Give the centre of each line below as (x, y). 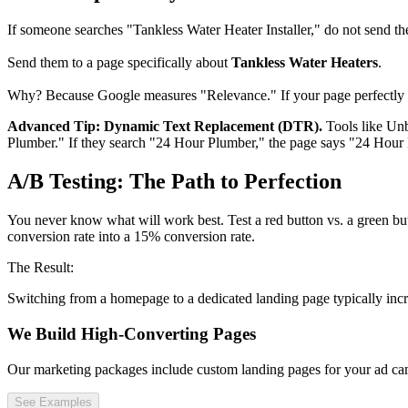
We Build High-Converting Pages (132, 333)
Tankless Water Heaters (305, 63)
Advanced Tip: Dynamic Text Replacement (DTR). (165, 127)
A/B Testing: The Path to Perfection (174, 182)
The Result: (41, 268)
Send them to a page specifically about (119, 63)
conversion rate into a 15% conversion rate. (131, 237)
